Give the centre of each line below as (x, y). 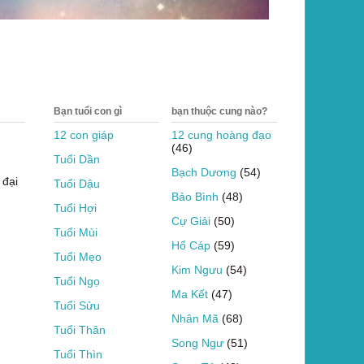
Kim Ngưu (197, 269)
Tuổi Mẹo (78, 256)
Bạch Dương (204, 172)
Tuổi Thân (80, 329)
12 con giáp (84, 134)
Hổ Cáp (191, 245)
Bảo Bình (195, 196)
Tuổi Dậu (77, 183)
